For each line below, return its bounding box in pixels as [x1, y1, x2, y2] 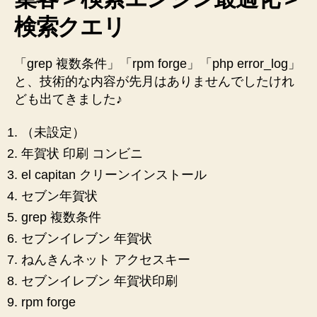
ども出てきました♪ [14, 91, 122, 106]
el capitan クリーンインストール [21, 168, 207, 182]
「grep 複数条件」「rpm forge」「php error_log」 [14, 56, 301, 71]
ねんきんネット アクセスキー [21, 253, 190, 267]
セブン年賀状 [21, 189, 98, 203]
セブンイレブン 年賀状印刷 [21, 274, 178, 288]
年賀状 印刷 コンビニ [21, 146, 143, 161]
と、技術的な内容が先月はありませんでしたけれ [14, 74, 294, 88]
